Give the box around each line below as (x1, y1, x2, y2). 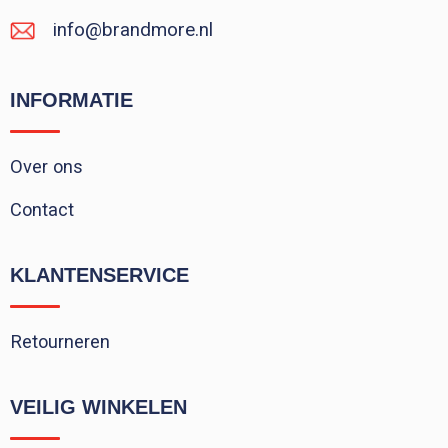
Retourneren (9, 331, 110, 353)
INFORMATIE (9, 89, 133, 112)
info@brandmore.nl (52, 19, 213, 42)
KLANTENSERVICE (9, 264, 189, 287)
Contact (9, 199, 74, 221)
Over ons (9, 156, 83, 178)
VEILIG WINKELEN (9, 396, 187, 419)
